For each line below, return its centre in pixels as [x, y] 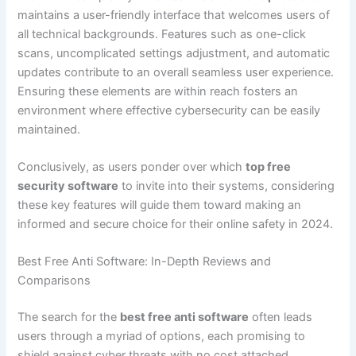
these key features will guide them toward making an [160, 205]
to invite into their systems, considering [227, 186]
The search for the [69, 317]
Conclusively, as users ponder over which [132, 167]
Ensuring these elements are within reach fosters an [158, 91]
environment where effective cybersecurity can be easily [169, 110]
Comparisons [54, 281]
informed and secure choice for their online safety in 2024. [176, 224]
